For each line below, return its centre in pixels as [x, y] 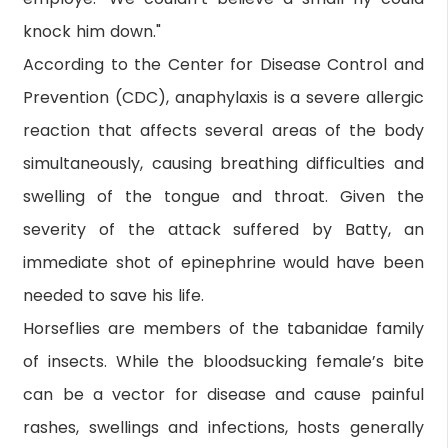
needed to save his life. [114, 295]
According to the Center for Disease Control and [223, 64]
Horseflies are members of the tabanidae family [223, 328]
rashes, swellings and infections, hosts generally [223, 427]
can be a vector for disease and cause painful [223, 394]
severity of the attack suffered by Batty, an [223, 229]
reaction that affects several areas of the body [223, 130]
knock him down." [92, 31]
